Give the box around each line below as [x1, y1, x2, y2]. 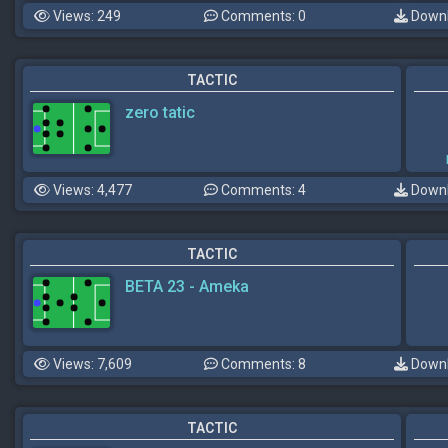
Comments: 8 [218, 356, 306, 373]
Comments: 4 [218, 182, 306, 199]
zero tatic [125, 103, 195, 123]
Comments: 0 [218, 8, 306, 25]
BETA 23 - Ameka [125, 277, 249, 297]
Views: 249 [50, 8, 121, 25]
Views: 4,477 [50, 182, 132, 199]
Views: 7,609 [50, 356, 132, 373]
